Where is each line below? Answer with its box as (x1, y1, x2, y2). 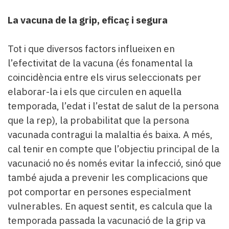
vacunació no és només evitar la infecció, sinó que (8, 157, 221, 170)
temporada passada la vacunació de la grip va (8, 214, 205, 227)
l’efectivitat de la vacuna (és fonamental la (8, 57, 193, 70)
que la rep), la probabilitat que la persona (8, 114, 189, 127)
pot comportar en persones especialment (8, 186, 191, 198)
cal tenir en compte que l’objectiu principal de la (8, 143, 219, 155)
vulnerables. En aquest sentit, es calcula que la (8, 200, 212, 213)
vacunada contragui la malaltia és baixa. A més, (8, 128, 213, 141)
